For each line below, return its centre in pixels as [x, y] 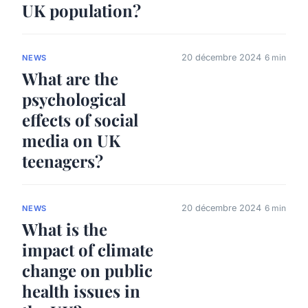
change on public [87, 271]
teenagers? [63, 161]
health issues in [81, 291]
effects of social [80, 119]
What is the [65, 229]
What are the [70, 78]
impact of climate [88, 250]
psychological [74, 99]
